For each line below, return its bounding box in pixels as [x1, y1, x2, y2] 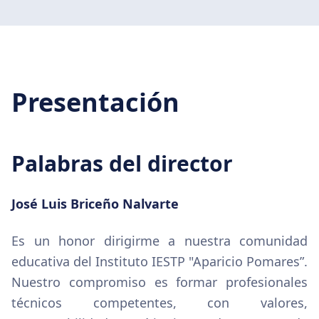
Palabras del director [11, 149, 233, 178]
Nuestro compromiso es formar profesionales [11, 273, 308, 291]
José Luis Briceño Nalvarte [11, 195, 179, 212]
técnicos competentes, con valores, [11, 294, 308, 311]
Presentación [11, 85, 179, 120]
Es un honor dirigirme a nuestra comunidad [11, 232, 308, 249]
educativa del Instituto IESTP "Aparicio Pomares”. [11, 253, 308, 270]
